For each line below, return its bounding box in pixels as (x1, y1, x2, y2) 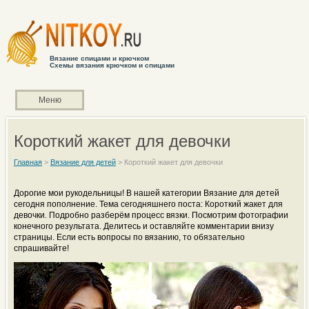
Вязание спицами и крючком (49, 54, 149, 62)
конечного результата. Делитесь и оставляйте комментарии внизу (13, 221, 274, 231)
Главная (13, 158, 42, 166)
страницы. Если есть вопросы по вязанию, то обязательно (13, 232, 245, 242)
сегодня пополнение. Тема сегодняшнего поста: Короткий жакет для (13, 199, 283, 209)
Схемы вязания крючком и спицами (49, 61, 175, 69)
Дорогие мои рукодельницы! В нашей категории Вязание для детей (13, 188, 279, 198)
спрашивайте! (13, 243, 69, 253)
